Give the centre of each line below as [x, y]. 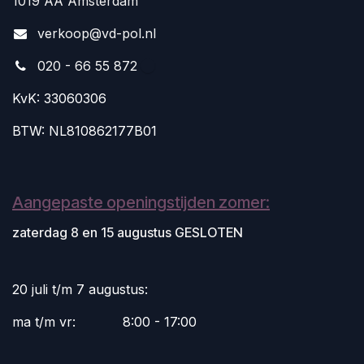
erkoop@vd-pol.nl [100, 33]
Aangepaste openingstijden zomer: [141, 202]
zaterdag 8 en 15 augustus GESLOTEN [129, 232]
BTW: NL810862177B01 [84, 130]
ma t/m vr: [46, 321]
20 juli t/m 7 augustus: [82, 289]
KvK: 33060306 [59, 98]
